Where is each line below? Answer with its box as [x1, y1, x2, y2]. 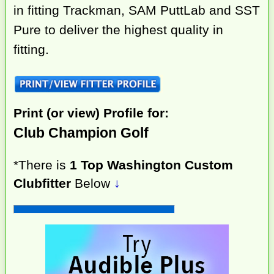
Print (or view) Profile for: [13, 105, 169, 120]
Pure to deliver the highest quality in [13, 23, 224, 37]
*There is [13, 157, 70, 172]
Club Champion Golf [13, 124, 149, 141]
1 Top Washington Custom [70, 157, 234, 172]
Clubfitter [13, 176, 72, 190]
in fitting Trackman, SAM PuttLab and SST [13, 3, 261, 18]
